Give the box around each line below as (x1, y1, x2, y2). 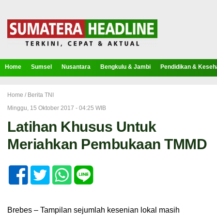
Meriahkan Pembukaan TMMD (7, 136, 207, 152)
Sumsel (31, 63, 52, 70)
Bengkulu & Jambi (100, 63, 151, 70)
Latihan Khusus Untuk (7, 119, 156, 135)
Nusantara (62, 63, 91, 70)
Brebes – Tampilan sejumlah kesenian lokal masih (7, 206, 180, 214)
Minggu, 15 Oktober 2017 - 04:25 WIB (7, 105, 106, 111)
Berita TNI (28, 92, 54, 98)
